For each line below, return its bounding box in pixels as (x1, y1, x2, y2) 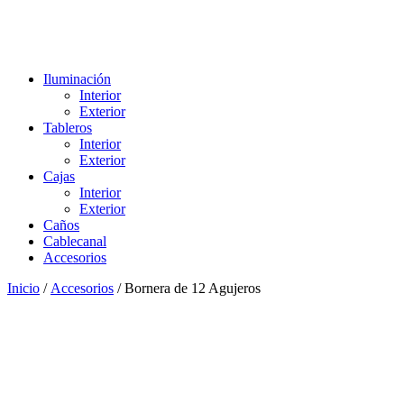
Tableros (43, 120, 92, 135)
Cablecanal (43, 234, 106, 249)
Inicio (7, 280, 40, 296)
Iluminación (43, 71, 111, 87)
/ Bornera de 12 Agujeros (114, 280, 261, 296)
